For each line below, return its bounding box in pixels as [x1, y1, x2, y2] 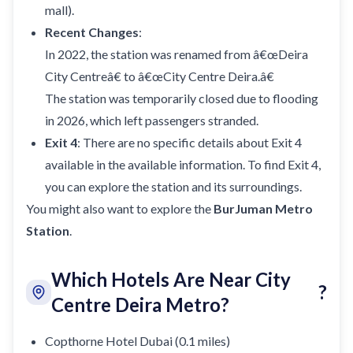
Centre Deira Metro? [51, 292, 229, 316]
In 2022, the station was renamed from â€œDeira [45, 46, 308, 61]
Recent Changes [45, 24, 139, 39]
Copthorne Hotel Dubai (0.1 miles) [45, 333, 230, 348]
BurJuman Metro [214, 200, 313, 216]
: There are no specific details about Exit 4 [77, 134, 302, 150]
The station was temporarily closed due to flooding [45, 90, 318, 106]
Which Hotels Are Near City [51, 267, 291, 291]
